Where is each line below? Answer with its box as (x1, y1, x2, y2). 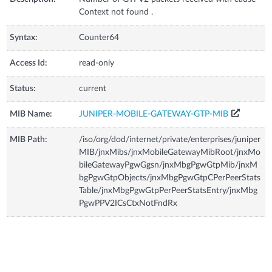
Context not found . (79, 7, 154, 16)
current (79, 84, 107, 93)
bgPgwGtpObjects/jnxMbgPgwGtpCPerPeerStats (79, 173, 261, 182)
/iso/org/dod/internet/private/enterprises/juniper (79, 135, 261, 144)
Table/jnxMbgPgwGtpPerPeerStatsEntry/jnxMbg (79, 186, 258, 195)
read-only (79, 58, 115, 67)
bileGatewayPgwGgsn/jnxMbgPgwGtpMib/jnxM (79, 160, 258, 169)
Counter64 (79, 33, 120, 42)
